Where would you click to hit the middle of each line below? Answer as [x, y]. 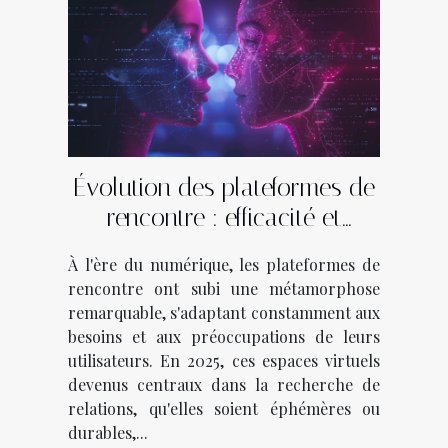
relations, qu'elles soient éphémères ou [224, 408]
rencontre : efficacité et [224, 217]
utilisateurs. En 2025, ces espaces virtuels [224, 360]
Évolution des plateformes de [224, 187]
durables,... [108, 432]
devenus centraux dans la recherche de [224, 384]
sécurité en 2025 [224, 247]
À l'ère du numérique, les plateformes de [224, 264]
